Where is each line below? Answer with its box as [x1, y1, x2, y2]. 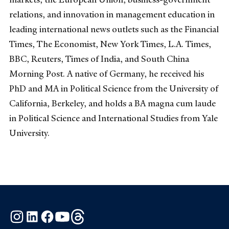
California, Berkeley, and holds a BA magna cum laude [9, 97, 216, 109]
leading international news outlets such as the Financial [9, 23, 219, 35]
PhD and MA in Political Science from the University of [9, 82, 218, 94]
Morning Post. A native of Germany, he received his [9, 67, 204, 79]
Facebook [55, 209, 90, 220]
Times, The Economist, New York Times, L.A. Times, [9, 38, 211, 50]
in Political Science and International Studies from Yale [9, 112, 218, 124]
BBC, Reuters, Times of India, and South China [9, 53, 189, 64]
